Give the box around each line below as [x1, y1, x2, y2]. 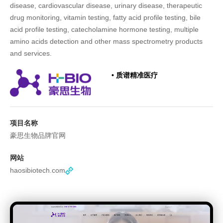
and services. [10, 49, 52, 57]
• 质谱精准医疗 [111, 71, 158, 79]
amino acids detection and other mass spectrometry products [10, 37, 203, 45]
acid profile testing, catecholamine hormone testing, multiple [10, 25, 199, 33]
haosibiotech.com [10, 166, 65, 175]
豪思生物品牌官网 [10, 131, 66, 140]
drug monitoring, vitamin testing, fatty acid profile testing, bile [10, 13, 201, 21]
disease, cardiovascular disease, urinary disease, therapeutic [10, 1, 202, 9]
